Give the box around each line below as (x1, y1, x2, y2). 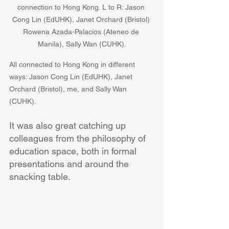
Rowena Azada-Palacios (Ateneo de (22, 27, 141, 36)
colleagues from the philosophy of (9, 132, 148, 144)
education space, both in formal (9, 145, 139, 156)
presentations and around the (9, 158, 131, 169)
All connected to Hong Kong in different (9, 60, 137, 68)
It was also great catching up (9, 120, 128, 131)
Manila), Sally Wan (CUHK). (37, 39, 126, 48)
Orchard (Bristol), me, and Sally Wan (9, 84, 129, 93)
